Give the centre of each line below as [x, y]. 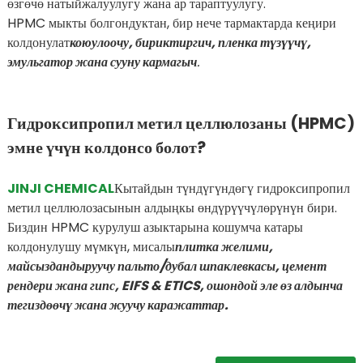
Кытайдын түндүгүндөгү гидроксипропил [232, 188]
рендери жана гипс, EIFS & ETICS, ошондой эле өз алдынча [175, 285]
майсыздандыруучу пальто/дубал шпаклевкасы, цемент [167, 266]
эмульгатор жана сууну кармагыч [102, 62]
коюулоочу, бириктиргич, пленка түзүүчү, [190, 42]
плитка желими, [224, 246]
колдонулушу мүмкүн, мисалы [91, 246]
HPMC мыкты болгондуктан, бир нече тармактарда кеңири [171, 23]
